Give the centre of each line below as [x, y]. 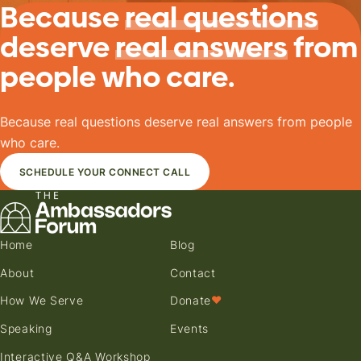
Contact [193, 272]
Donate [191, 301]
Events [189, 329]
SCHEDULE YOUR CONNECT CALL [105, 172]
